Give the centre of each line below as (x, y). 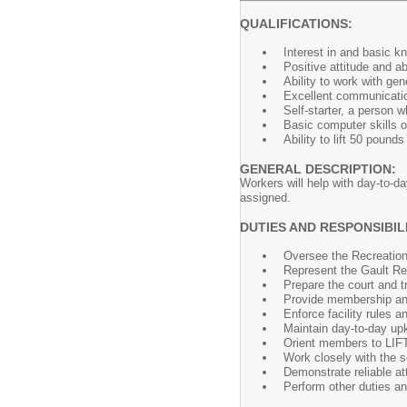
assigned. (265, 198)
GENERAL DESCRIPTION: (318, 169)
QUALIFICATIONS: (296, 24)
